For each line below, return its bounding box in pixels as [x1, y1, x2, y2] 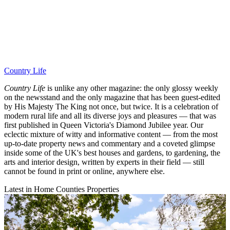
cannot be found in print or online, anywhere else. [4, 166, 165, 176]
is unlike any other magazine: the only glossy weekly [47, 83, 218, 92]
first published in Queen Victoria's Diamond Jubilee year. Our [4, 120, 203, 129]
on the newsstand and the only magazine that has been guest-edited [4, 92, 220, 102]
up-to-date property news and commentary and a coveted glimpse [4, 139, 215, 148]
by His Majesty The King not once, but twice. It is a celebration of [4, 102, 218, 111]
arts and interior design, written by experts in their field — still [4, 157, 204, 166]
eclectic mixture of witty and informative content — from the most [4, 129, 218, 139]
